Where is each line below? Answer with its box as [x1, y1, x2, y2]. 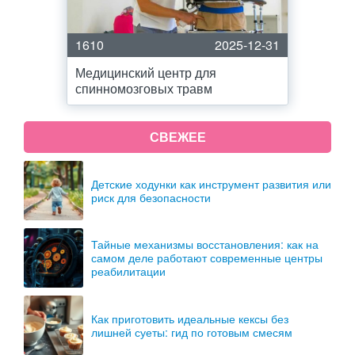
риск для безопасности [91, 189, 211, 205]
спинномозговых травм [75, 79, 212, 97]
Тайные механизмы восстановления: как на [91, 236, 319, 252]
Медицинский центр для [75, 63, 216, 82]
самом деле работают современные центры [91, 250, 323, 265]
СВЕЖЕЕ [149, 128, 206, 146]
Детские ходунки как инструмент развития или [91, 175, 331, 192]
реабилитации [91, 263, 166, 279]
